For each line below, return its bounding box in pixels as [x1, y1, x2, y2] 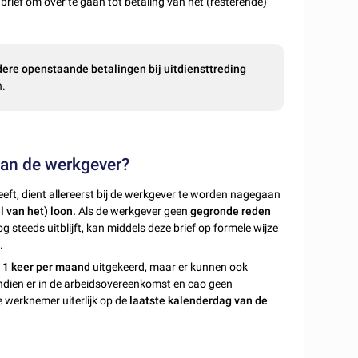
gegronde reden [190, 204, 272, 217]
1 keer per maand [2, 260, 91, 273]
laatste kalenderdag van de [129, 293, 268, 307]
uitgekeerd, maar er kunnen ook [90, 260, 249, 273]
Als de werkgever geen [78, 204, 191, 217]
